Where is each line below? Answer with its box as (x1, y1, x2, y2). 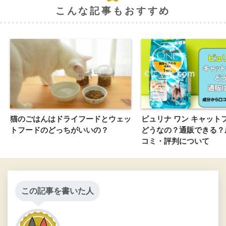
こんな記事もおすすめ (55, 6, 171, 17)
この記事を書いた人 (21, 187, 94, 196)
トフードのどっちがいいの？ (10, 126, 108, 134)
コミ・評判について (141, 137, 209, 145)
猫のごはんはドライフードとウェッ (10, 115, 131, 123)
